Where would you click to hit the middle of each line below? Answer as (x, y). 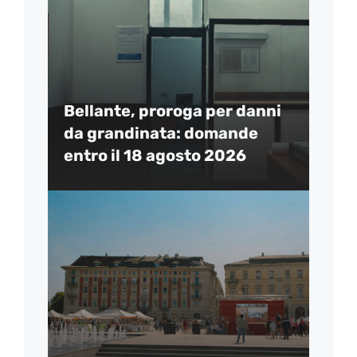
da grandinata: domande (161, 133)
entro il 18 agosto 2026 (155, 156)
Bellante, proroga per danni (173, 111)
